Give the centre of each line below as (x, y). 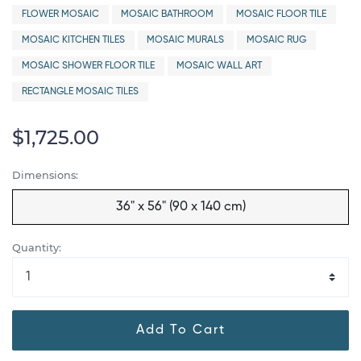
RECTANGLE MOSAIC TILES (80, 92)
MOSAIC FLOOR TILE (281, 15)
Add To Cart (180, 330)
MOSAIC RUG (276, 40)
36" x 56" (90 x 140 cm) (180, 207)
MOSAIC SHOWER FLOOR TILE (88, 66)
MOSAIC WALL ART (220, 66)
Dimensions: (45, 175)
